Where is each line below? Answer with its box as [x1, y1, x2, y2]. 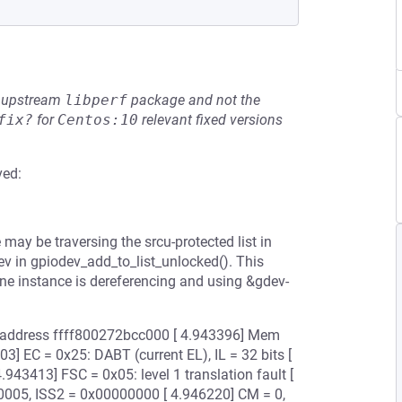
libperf [65, 92, 127, 109]
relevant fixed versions [138, 111, 283, 128]
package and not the [127, 92, 260, 109]
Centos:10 [57, 111, 138, 128]
